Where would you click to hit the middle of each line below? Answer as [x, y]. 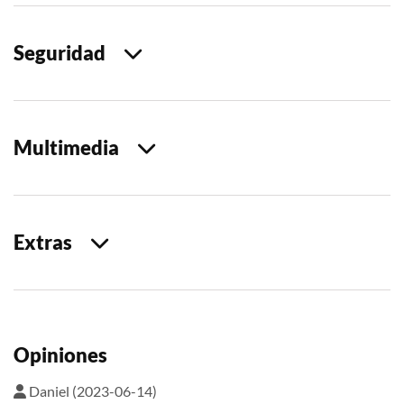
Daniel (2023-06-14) [92, 390]
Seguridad [69, 52]
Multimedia [75, 147]
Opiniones [60, 354]
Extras [52, 242]
